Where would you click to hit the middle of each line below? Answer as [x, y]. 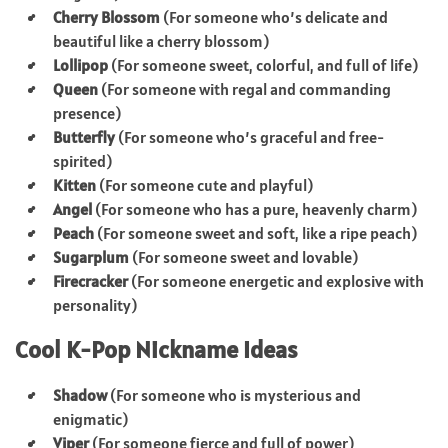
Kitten [74, 184]
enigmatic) [90, 418]
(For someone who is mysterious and [234, 394]
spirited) [82, 160]
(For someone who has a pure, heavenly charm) [254, 208]
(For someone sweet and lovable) [243, 256]
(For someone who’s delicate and [274, 16]
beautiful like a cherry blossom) [161, 40]
